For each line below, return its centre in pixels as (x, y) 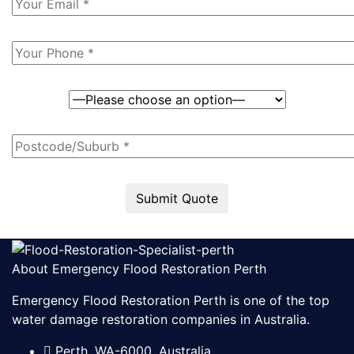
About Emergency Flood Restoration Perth (139, 268)
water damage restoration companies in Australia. (161, 319)
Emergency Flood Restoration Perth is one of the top (171, 300)
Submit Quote (177, 199)
